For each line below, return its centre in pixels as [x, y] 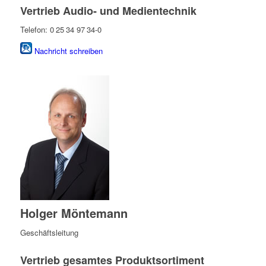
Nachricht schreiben [68, 50]
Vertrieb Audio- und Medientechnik [108, 10]
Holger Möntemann [74, 213]
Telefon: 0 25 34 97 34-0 [61, 29]
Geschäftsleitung [49, 232]
